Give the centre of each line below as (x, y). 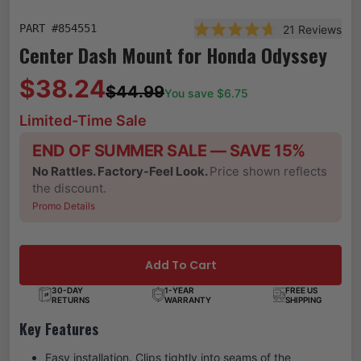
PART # (39, 28)
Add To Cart (180, 265)
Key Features (59, 328)
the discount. (69, 188)
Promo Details (64, 205)
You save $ (194, 93)
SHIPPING (304, 299)
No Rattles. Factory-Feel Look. (121, 171)
